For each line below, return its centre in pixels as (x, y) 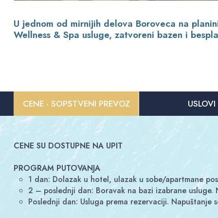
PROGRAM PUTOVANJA (57, 168)
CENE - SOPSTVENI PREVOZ (76, 103)
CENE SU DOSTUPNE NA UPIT (68, 146)
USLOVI (201, 103)
